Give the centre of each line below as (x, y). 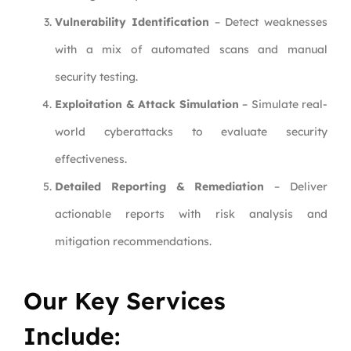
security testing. (96, 77)
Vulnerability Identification (132, 22)
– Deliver (296, 187)
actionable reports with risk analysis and (191, 214)
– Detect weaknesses (268, 22)
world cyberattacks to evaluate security (191, 132)
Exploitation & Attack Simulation (147, 105)
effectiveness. (91, 159)
